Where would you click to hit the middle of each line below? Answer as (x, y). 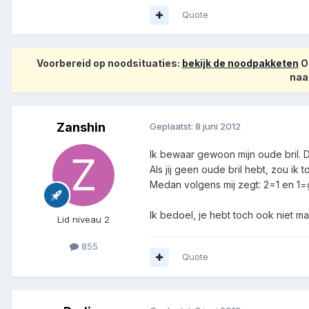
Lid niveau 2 (83, 220)
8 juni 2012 (218, 127)
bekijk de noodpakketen (240, 63)
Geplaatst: (172, 127)
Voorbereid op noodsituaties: (109, 63)
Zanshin (81, 128)
